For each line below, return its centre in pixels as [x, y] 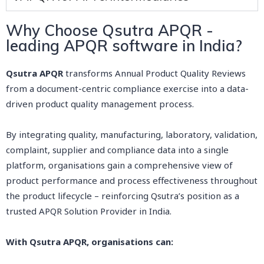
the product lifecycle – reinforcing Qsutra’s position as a [123, 196]
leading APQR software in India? [124, 46]
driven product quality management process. [100, 104]
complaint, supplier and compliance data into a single [117, 150]
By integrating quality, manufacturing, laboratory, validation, [132, 134]
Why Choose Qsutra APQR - [110, 30]
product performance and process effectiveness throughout [132, 180]
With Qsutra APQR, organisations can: [90, 242]
